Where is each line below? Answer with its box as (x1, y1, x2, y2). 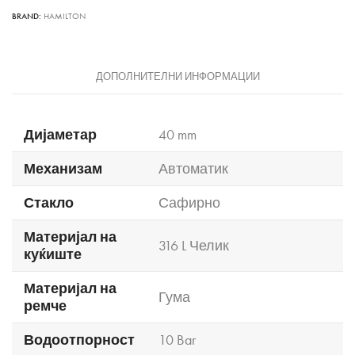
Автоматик (158, 159, 228, 177)
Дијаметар (24, 125, 97, 143)
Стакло (24, 193, 74, 212)
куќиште (24, 245, 82, 263)
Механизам (24, 159, 102, 177)
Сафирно (158, 193, 220, 212)
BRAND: (12, 10, 44, 21)
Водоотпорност (24, 330, 135, 349)
